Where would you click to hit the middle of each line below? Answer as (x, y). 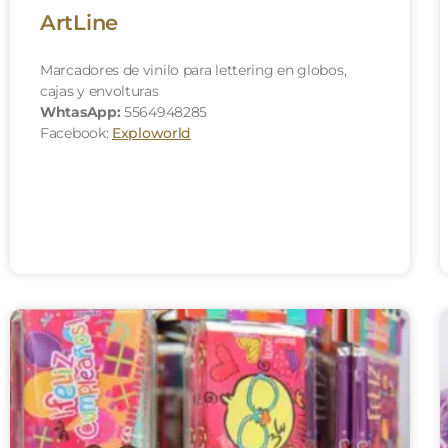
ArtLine (79, 22)
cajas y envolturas (99, 90)
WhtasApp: (80, 111)
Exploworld (151, 132)
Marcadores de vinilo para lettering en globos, (193, 69)
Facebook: (76, 132)
